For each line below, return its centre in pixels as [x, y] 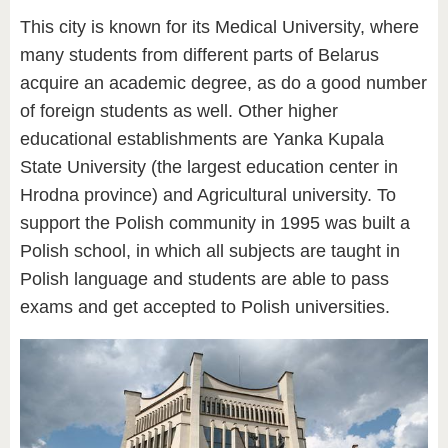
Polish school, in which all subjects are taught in [210, 251]
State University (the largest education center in [209, 167]
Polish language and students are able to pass [204, 279]
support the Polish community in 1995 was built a [215, 223]
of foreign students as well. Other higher [179, 111]
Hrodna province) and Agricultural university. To [208, 195]
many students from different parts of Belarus [199, 55]
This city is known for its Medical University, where [219, 27]
